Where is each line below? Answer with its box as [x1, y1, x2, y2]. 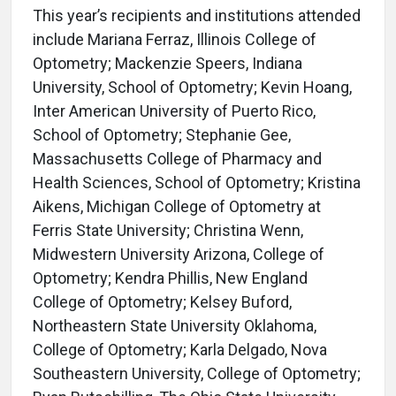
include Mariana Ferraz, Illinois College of [33, 30, 316, 49]
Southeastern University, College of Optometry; [33, 364, 361, 383]
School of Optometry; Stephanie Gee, [33, 126, 291, 144]
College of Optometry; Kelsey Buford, [33, 293, 292, 311]
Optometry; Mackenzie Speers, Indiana [33, 54, 302, 72]
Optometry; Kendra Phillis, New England [33, 269, 308, 287]
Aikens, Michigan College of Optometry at [33, 197, 321, 216]
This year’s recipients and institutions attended [33, 6, 361, 25]
